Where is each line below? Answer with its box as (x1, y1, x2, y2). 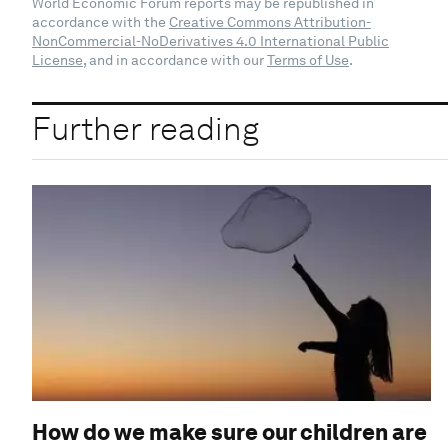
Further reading (32, 109, 259, 149)
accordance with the (32, 13, 169, 30)
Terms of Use (267, 51, 349, 68)
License (32, 51, 83, 68)
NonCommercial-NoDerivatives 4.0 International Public (32, 32, 389, 49)
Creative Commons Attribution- (169, 13, 371, 30)
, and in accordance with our (83, 51, 267, 68)
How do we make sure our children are (32, 418, 427, 445)
